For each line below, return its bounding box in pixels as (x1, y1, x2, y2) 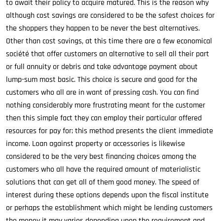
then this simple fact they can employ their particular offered (6, 113, 202, 123)
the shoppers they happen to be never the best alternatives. (6, 23, 200, 34)
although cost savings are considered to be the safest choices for (6, 10, 215, 21)
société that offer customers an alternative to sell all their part (6, 49, 209, 59)
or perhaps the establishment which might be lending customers (6, 203, 213, 213)
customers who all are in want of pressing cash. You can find (6, 87, 199, 98)
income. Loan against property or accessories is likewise (6, 139, 185, 149)
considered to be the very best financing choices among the (6, 151, 196, 162)
